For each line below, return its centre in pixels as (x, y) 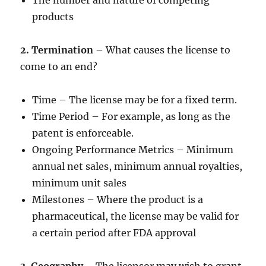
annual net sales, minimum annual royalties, (137, 166)
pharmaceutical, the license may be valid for (136, 216)
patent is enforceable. (83, 133)
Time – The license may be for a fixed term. (135, 100)
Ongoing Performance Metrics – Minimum (133, 150)
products (53, 17)
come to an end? (59, 66)
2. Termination (57, 50)
